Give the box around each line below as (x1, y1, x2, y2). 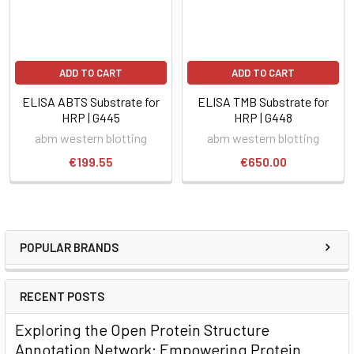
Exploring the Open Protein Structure (15, 319, 269, 339)
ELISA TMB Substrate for (198, 93, 329, 109)
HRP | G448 (234, 109, 292, 125)
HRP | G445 (62, 109, 120, 125)
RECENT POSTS (20, 288, 104, 303)
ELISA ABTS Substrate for (22, 93, 160, 109)
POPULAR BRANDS (20, 239, 119, 254)
